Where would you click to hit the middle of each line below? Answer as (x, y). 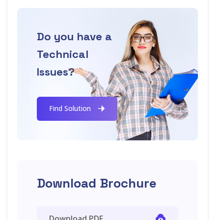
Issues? (56, 72)
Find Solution (70, 108)
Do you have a (75, 36)
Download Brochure (97, 183)
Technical (63, 54)
